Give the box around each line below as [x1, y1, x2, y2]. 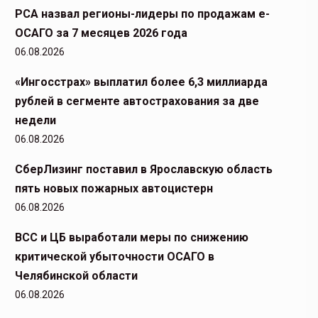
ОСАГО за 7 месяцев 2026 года [15, 26, 187, 40]
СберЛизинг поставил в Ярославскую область [15, 163, 273, 176]
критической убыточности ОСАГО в [15, 250, 214, 263]
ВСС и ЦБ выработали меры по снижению [15, 231, 248, 244]
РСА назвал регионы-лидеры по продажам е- [15, 7, 270, 21]
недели [15, 114, 56, 127]
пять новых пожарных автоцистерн [15, 182, 213, 195]
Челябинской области [15, 269, 138, 283]
